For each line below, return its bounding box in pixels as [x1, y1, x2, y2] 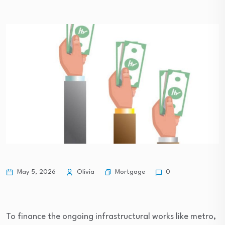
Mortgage [115, 168, 145, 175]
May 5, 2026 [15, 169, 56, 176]
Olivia [75, 169, 94, 176]
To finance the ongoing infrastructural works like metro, [6, 212, 216, 221]
